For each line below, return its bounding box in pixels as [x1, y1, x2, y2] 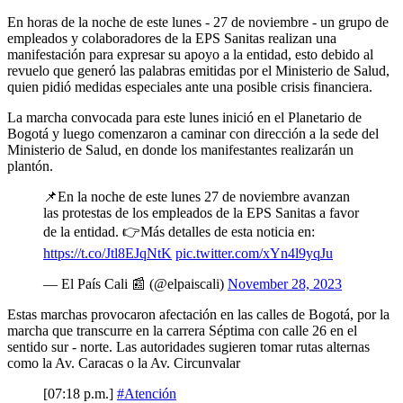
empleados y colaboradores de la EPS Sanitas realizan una [7, 30, 336, 46]
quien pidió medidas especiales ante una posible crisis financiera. [7, 78, 372, 94]
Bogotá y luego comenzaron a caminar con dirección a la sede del [7, 125, 379, 141]
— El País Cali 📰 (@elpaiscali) [43, 275, 228, 291]
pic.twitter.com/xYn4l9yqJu [175, 245, 333, 261]
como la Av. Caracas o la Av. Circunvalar [7, 354, 240, 371]
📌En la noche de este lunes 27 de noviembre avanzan [43, 188, 350, 204]
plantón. [7, 157, 53, 174]
